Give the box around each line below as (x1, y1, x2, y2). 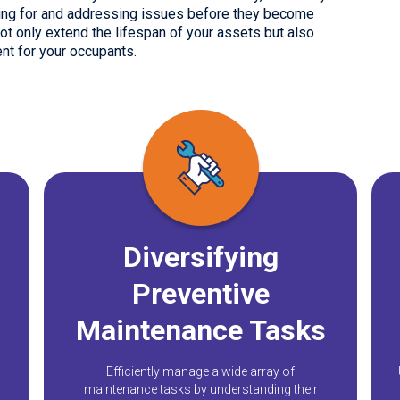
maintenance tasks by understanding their (83, 382, 318, 396)
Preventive (131, 277, 270, 311)
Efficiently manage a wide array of (106, 364, 295, 379)
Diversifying (122, 240, 279, 274)
